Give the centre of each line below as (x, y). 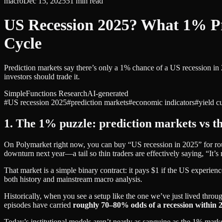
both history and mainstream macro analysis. (73, 179)
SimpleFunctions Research (46, 93)
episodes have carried (38, 205)
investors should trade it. (42, 76)
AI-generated (108, 93)
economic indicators (164, 102)
